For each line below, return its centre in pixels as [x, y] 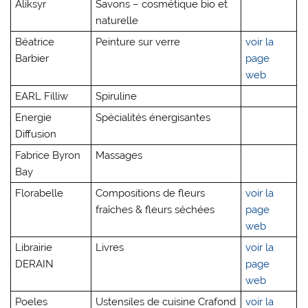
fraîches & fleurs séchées [155, 210]
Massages [119, 156]
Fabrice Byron [48, 156]
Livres [111, 248]
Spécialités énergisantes [153, 118]
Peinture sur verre [138, 42]
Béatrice [35, 42]
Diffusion [36, 134]
